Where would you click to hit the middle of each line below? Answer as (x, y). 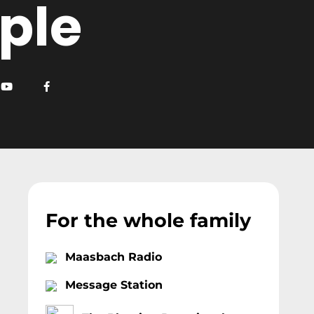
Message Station (114, 285)
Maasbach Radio (113, 257)
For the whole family (148, 220)
